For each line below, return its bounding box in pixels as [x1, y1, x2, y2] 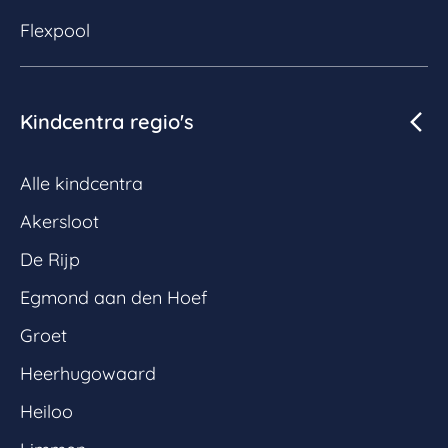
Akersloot [20, 209, 99, 233]
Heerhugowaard [20, 361, 156, 385]
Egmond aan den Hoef [20, 285, 207, 309]
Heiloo [20, 399, 73, 423]
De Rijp [20, 247, 80, 271]
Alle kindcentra [20, 171, 143, 195]
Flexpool [20, 18, 90, 42]
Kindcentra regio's [20, 108, 194, 134]
